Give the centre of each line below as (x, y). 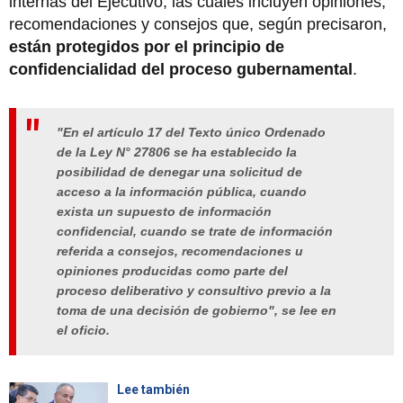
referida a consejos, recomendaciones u (180, 251)
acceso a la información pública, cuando (182, 192)
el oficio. (83, 331)
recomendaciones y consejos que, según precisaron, (198, 24)
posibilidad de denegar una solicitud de (179, 172)
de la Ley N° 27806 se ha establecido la (177, 152)
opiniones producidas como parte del (172, 271)
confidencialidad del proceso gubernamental (181, 69)
